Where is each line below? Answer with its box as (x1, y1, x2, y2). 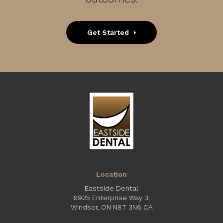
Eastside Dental (85, 184, 138, 193)
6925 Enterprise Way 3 (73, 194, 148, 202)
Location (96, 170, 127, 179)
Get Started (87, 28, 129, 36)
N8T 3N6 (112, 203, 141, 212)
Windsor (70, 203, 98, 212)
